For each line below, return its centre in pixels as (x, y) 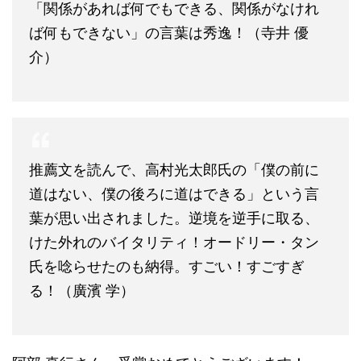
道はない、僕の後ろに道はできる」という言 (174, 194)
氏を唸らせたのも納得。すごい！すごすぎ (167, 266)
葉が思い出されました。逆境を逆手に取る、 (174, 218)
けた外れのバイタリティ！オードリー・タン (174, 242)
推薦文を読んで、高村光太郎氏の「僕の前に (174, 170)
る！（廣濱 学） (82, 290)
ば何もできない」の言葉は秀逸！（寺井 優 (169, 33)
